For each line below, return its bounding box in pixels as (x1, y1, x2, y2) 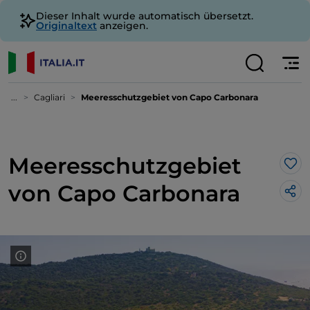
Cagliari (34, 92, 65, 102)
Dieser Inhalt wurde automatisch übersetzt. (36, 10, 253, 22)
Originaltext (36, 19, 97, 32)
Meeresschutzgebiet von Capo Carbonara (81, 92, 258, 102)
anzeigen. (97, 19, 148, 32)
